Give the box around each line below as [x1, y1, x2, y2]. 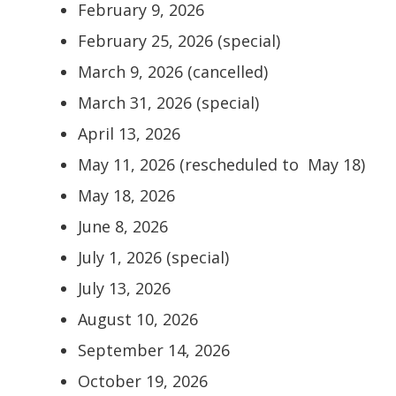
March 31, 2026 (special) [78, 92, 259, 114]
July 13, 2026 [78, 278, 171, 300]
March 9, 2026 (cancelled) [78, 61, 268, 83]
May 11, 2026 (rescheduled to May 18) [78, 154, 365, 176]
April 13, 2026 [78, 123, 180, 145]
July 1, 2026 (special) [78, 247, 229, 269]
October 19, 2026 [78, 370, 208, 392]
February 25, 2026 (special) [78, 30, 280, 52]
